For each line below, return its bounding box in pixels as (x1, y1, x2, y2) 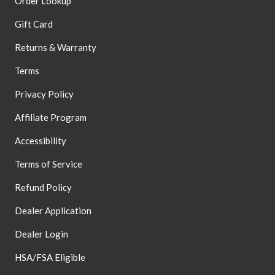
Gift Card (15, 18, 53, 29)
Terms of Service (15, 158, 82, 169)
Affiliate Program (15, 111, 87, 123)
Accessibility (15, 134, 66, 146)
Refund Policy (15, 181, 72, 193)
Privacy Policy (15, 88, 74, 99)
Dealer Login (15, 228, 68, 239)
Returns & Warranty (15, 41, 96, 53)
